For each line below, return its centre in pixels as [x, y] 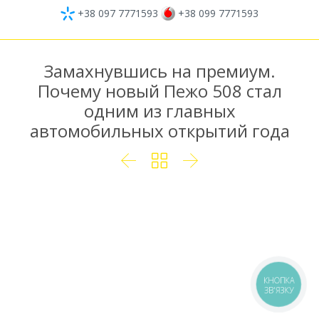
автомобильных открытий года [159, 131]
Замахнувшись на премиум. [159, 71]
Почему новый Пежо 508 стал [159, 91]
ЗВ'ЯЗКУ [279, 290]
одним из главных [159, 111]
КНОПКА [279, 281]
